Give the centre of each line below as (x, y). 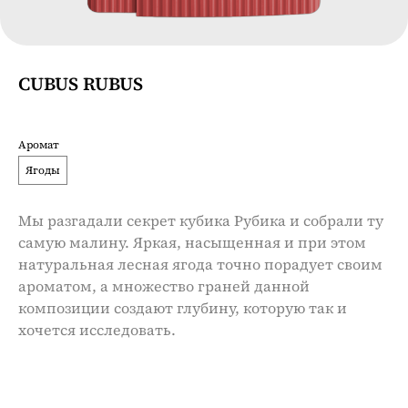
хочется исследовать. (97, 330)
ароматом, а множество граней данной (164, 286)
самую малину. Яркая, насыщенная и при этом (192, 242)
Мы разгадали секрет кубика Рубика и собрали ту (201, 220)
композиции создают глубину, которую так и (183, 308)
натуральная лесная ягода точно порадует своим (200, 264)
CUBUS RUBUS (81, 84)
